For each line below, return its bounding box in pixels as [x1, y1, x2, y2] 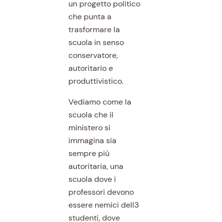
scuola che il [68, 109, 113, 120]
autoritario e [68, 62, 113, 73]
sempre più [68, 148, 110, 159]
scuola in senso [68, 37, 124, 48]
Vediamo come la [68, 96, 131, 107]
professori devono [68, 186, 134, 197]
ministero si [68, 122, 111, 133]
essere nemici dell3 [68, 199, 139, 210]
